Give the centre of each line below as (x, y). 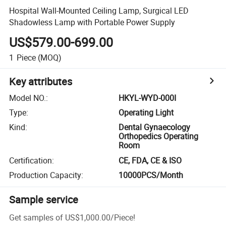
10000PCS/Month (151, 175)
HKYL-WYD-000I (148, 98)
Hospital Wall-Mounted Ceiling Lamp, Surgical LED (99, 10)
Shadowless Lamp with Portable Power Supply (92, 22)
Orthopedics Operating (159, 136)
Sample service (44, 200)
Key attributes (41, 81)
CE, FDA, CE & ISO (150, 160)
